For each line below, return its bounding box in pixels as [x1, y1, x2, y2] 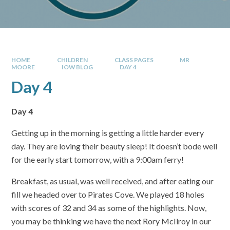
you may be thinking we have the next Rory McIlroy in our [11, 216, 212, 226]
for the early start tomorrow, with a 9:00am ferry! [11, 155, 184, 165]
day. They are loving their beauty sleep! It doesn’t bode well [11, 141, 218, 151]
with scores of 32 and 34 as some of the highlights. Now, [11, 203, 207, 213]
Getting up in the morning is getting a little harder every [11, 128, 204, 138]
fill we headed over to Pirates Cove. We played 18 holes [11, 189, 205, 200]
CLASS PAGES [114, 55, 154, 64]
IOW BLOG [62, 63, 93, 71]
